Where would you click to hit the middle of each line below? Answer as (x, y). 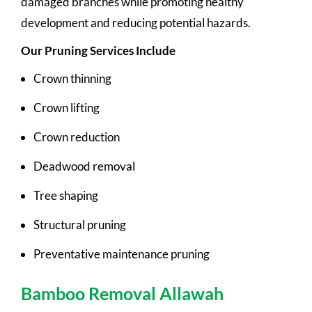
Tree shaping (66, 195)
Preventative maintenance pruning (122, 253)
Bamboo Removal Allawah (122, 293)
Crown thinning (72, 78)
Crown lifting (67, 107)
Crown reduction (77, 136)
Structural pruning (80, 224)
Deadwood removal (84, 166)
